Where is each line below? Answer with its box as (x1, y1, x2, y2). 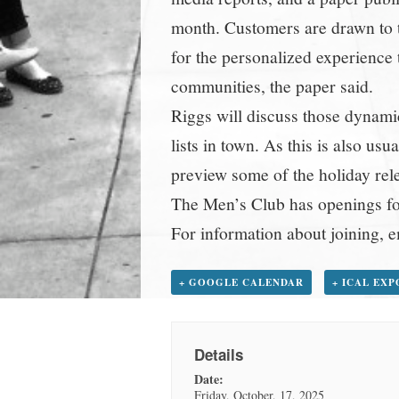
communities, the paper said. (171, 74, 373, 97)
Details (194, 344, 244, 366)
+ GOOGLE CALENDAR (179, 275, 304, 289)
